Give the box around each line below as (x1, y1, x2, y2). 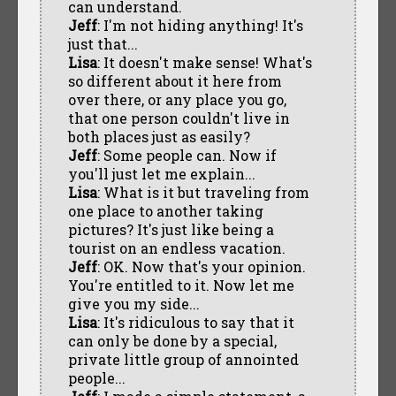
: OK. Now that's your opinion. (96, 256, 306, 276)
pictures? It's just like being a (67, 219, 274, 239)
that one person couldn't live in (67, 108, 290, 127)
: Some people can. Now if (96, 145, 277, 164)
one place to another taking (67, 201, 263, 220)
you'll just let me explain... (67, 164, 255, 183)
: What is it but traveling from (96, 182, 309, 202)
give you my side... (67, 293, 200, 313)
